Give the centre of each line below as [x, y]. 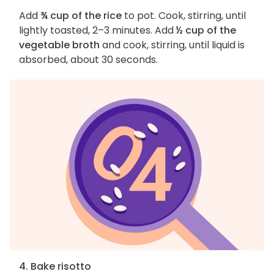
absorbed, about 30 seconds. [97, 59]
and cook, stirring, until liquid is [172, 45]
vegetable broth [59, 45]
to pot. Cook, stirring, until [184, 15]
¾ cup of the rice [81, 15]
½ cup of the [206, 30]
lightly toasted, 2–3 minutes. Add [98, 30]
